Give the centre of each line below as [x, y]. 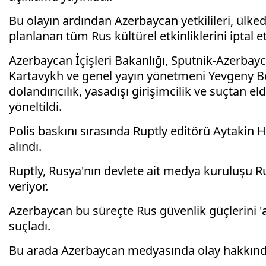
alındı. [25, 147]
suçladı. [30, 226]
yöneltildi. [35, 107]
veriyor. [28, 186]
